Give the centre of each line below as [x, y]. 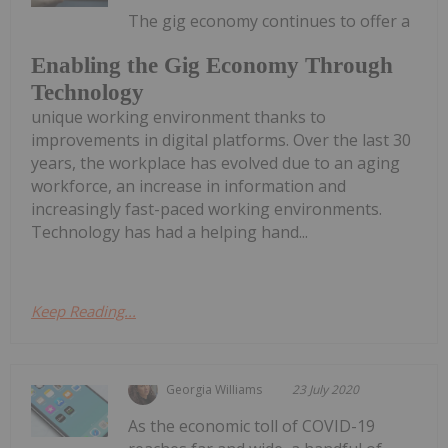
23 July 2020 [326, 390]
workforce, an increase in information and [188, 186]
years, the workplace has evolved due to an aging [215, 163]
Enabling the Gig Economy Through [212, 66]
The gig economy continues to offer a [269, 20]
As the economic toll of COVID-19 [252, 426]
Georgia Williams [214, 390]
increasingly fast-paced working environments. [206, 209]
